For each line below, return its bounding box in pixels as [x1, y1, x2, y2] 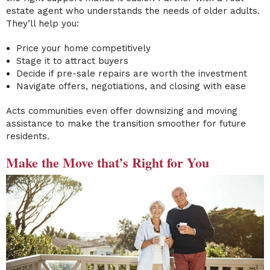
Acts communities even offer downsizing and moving [6, 105, 237, 116]
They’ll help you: [6, 17, 79, 29]
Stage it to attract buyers [16, 55, 128, 66]
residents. [6, 130, 49, 142]
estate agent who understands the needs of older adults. [6, 5, 260, 16]
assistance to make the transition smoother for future [6, 118, 246, 129]
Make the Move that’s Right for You [6, 152, 209, 172]
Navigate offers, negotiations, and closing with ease [16, 80, 246, 92]
